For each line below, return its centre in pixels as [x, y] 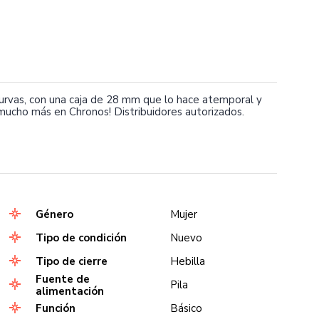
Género [54, 214]
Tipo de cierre [71, 261]
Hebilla [188, 261]
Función [55, 308]
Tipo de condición [81, 238]
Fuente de [62, 279]
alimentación [69, 291]
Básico [187, 308]
